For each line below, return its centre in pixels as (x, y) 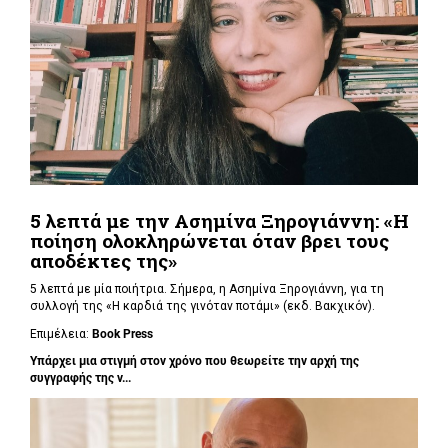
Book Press (122, 333)
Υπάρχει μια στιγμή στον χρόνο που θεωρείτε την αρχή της (194, 361)
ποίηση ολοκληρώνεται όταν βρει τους (209, 240)
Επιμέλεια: (61, 333)
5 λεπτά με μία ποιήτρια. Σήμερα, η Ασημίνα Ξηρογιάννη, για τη (207, 289)
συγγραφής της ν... (80, 378)
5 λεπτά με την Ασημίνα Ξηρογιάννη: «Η (219, 220)
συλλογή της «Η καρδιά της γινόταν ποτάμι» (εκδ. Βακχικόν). (204, 306)
